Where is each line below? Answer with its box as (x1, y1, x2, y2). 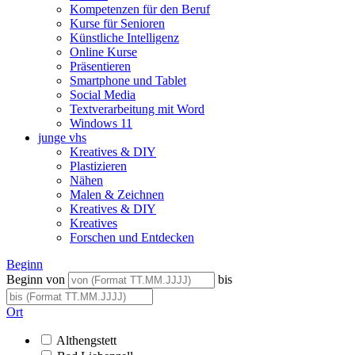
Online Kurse (70, 44, 137, 59)
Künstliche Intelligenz (70, 30, 179, 44)
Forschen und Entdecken (70, 230, 194, 244)
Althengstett (56, 333, 116, 347)
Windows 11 (70, 116, 132, 130)
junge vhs (38, 130, 86, 144)
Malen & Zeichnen (70, 187, 164, 201)
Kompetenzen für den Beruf (70, 2, 210, 16)
